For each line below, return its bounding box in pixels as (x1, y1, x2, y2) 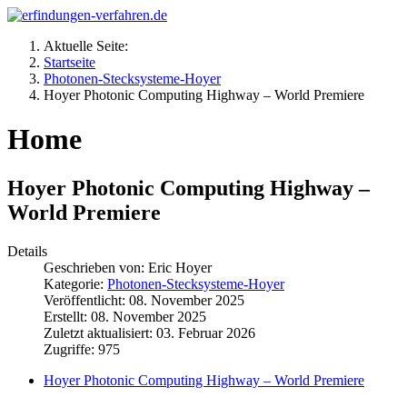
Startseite (44, 55, 95, 70)
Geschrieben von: (44, 259, 148, 275)
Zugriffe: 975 (44, 341, 120, 357)
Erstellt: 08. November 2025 (44, 308, 206, 324)
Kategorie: (44, 275, 107, 292)
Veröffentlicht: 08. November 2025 (44, 292, 244, 308)
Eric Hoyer (148, 259, 212, 275)
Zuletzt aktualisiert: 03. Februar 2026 (44, 324, 255, 341)
